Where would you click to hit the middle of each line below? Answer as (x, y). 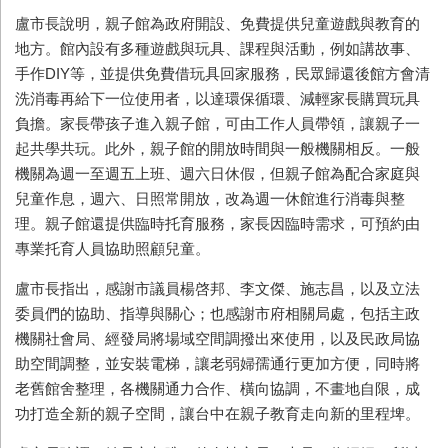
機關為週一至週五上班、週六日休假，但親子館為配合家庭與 (217, 173)
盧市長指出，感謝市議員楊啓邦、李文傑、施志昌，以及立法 (217, 288)
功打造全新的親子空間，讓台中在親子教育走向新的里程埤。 (217, 413)
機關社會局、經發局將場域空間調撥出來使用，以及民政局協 (217, 338)
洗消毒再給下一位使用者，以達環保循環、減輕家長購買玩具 (217, 98)
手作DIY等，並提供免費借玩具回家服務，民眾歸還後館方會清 (222, 73)
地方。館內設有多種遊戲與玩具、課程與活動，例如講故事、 (217, 48)
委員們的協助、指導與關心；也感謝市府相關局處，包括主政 (217, 313)
